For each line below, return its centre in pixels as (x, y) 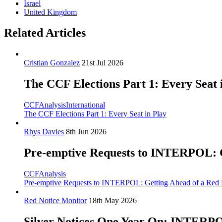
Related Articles (45, 33)
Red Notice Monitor (55, 200)
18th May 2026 (113, 200)
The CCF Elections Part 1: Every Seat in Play (95, 114)
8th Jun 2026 (86, 132)
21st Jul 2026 (103, 63)
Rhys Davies (44, 132)
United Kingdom (50, 12)
